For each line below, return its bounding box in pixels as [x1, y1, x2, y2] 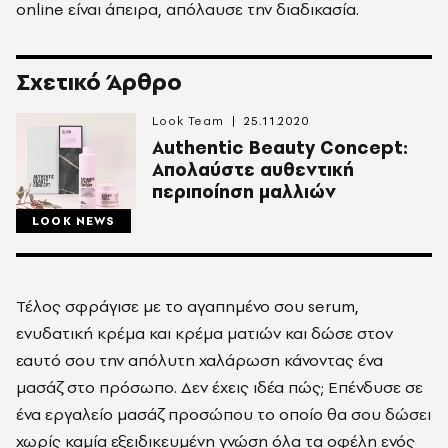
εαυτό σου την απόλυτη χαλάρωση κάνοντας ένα [16, 349, 383, 371]
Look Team [152, 113, 225, 129]
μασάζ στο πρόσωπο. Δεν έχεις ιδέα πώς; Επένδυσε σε [16, 376, 423, 398]
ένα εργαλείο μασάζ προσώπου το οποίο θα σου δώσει [16, 403, 431, 425]
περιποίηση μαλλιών [152, 179, 336, 204]
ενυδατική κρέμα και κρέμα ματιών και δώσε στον [16, 322, 393, 344]
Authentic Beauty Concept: [152, 135, 408, 160]
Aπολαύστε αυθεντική [152, 157, 354, 182]
